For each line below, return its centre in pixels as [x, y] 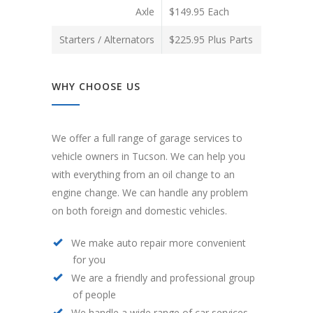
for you [89, 260]
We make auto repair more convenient [159, 243]
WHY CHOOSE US [96, 87]
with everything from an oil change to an [143, 175]
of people [94, 295]
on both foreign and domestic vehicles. [139, 211]
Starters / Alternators [107, 40]
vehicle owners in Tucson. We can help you [148, 156]
